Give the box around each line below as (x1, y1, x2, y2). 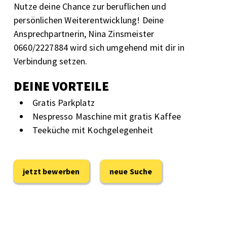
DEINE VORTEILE (14, 78, 109, 94)
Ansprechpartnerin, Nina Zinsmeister (14, 27, 155, 40)
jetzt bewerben (23, 166, 80, 176)
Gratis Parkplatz (32, 96, 95, 108)
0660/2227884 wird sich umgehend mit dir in (14, 41, 185, 53)
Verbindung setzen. (14, 55, 88, 67)
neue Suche (109, 166, 153, 176)
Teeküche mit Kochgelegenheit (32, 124, 154, 136)
